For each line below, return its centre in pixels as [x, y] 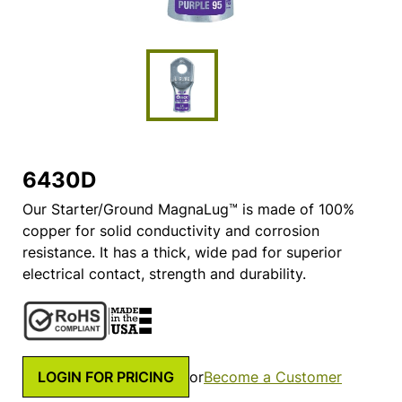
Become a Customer [273, 376]
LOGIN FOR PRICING [106, 376]
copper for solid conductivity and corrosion [171, 231]
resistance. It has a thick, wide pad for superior [182, 253]
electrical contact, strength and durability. [164, 274]
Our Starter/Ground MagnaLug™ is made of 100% [188, 210]
